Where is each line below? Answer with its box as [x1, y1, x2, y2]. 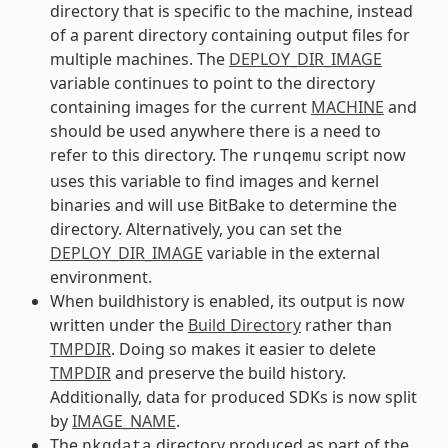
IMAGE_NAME [71, 409, 176, 432]
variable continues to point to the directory [49, 71, 375, 94]
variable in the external [202, 241, 380, 264]
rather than [300, 313, 392, 336]
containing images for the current [49, 95, 311, 118]
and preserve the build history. [110, 361, 346, 384]
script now [321, 143, 406, 166]
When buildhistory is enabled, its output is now [49, 289, 405, 312]
